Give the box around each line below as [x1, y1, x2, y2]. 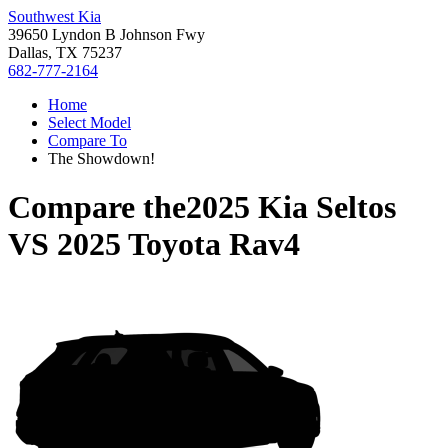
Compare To [48, 132, 127, 149]
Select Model [48, 114, 131, 131]
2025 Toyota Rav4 [57, 226, 300, 263]
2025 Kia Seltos [186, 189, 396, 226]
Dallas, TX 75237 [8, 44, 122, 61]
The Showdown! [48, 150, 155, 167]
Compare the [8, 189, 186, 226]
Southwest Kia [8, 8, 101, 25]
